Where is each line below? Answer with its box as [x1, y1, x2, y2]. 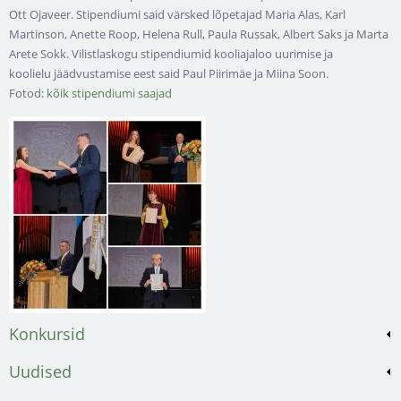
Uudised [9, 361, 72, 383]
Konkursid [9, 323, 85, 346]
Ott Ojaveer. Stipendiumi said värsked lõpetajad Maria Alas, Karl [9, 5, 346, 22]
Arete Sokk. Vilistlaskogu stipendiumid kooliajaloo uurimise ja [9, 45, 333, 62]
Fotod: [9, 84, 47, 101]
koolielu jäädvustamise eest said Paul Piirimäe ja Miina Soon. [9, 64, 328, 81]
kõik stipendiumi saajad [47, 84, 172, 101]
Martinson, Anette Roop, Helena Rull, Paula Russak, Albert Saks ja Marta [9, 25, 388, 42]
